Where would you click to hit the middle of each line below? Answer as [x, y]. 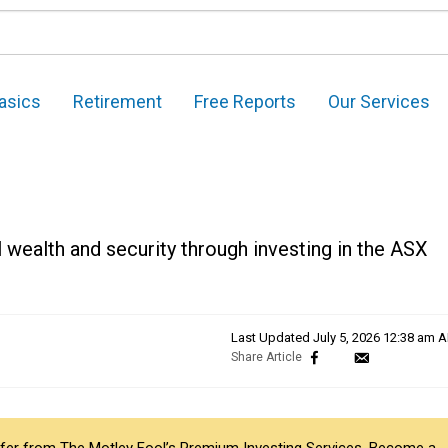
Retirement [117, 102]
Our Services [379, 102]
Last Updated [272, 338]
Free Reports [245, 102]
